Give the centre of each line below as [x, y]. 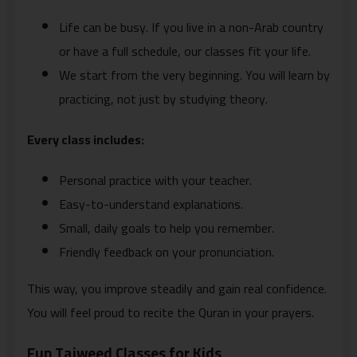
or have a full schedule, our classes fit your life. [185, 51]
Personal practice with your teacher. [155, 180]
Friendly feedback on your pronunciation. [167, 252]
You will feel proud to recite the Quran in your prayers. [171, 313]
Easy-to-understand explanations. [151, 204]
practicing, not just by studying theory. [163, 98]
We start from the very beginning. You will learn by [194, 75]
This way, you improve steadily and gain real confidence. [177, 289]
